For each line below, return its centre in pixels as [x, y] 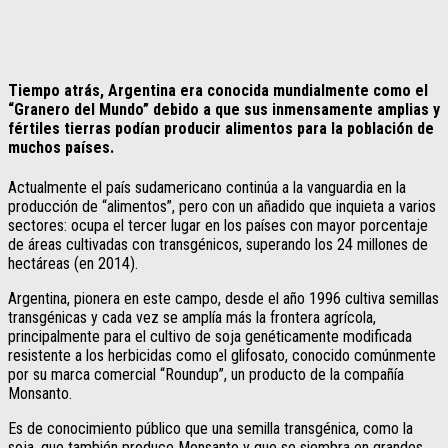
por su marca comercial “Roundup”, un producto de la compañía [206, 375]
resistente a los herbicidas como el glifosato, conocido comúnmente [222, 356]
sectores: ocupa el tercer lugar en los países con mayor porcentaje [218, 226]
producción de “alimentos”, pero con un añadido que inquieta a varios [222, 207]
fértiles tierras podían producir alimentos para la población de [221, 129]
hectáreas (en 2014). [73, 264]
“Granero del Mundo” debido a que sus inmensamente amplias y [224, 110]
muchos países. [61, 148]
